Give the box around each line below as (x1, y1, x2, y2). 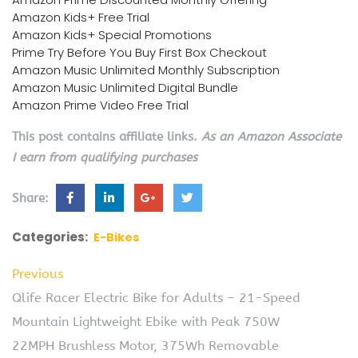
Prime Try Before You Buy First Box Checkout (12, 43, 267, 61)
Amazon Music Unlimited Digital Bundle (12, 78, 238, 96)
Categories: (12, 228, 88, 245)
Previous (12, 265, 63, 281)
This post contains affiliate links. (12, 129, 201, 144)
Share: (12, 190, 53, 205)
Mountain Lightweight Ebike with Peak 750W (12, 313, 280, 329)
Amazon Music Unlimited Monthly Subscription (12, 61, 280, 78)
